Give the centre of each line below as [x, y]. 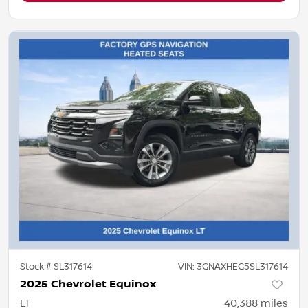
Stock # [37, 266]
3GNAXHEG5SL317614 [242, 266]
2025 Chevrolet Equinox [88, 284]
